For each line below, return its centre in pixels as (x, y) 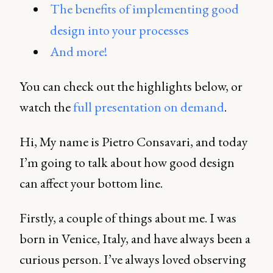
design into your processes (120, 30)
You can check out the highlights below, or (131, 86)
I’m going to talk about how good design (127, 162)
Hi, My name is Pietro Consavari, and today (134, 141)
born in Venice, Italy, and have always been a (135, 238)
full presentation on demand (149, 107)
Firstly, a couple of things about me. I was (128, 218)
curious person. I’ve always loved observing (133, 259)
